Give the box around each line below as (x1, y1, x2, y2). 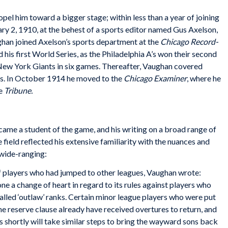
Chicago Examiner (124, 73, 187, 83)
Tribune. (4, 85, 33, 96)
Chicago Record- (160, 37, 218, 47)
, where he (187, 73, 221, 83)
